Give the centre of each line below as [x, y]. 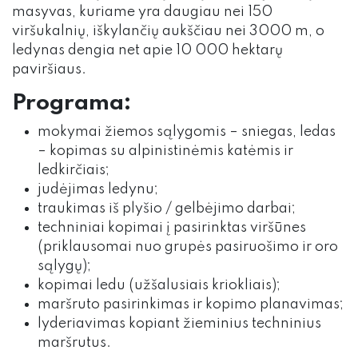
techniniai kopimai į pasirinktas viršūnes [172, 228]
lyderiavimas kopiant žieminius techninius [179, 324]
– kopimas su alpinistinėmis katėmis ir [165, 151]
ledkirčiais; [74, 170]
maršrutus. [74, 343]
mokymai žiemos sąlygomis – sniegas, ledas [187, 132]
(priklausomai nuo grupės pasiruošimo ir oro [188, 247]
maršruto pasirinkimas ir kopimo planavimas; [191, 304]
